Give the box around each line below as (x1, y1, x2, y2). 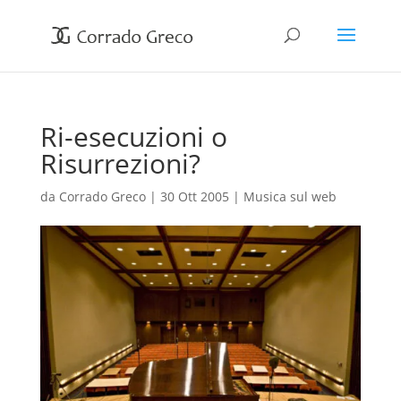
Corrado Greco (58, 188, 146, 205)
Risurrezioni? (39, 145, 200, 182)
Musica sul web (243, 188, 337, 205)
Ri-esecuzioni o (39, 118, 227, 155)
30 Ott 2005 (159, 188, 229, 205)
